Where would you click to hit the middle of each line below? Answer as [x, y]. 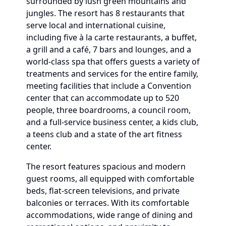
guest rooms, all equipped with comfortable [110, 178]
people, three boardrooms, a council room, [108, 110]
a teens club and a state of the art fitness [104, 134]
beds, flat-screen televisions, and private [103, 190]
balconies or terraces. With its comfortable [108, 203]
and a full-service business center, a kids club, [112, 122]
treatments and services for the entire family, [112, 73]
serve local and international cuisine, [96, 25]
